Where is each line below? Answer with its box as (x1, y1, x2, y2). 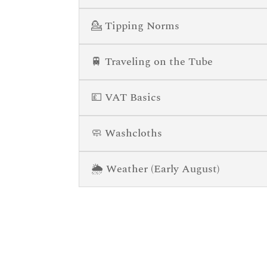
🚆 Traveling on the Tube (91, 53, 213, 70)
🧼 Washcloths (91, 125, 162, 141)
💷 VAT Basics (91, 89, 161, 105)
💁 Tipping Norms (91, 17, 179, 34)
